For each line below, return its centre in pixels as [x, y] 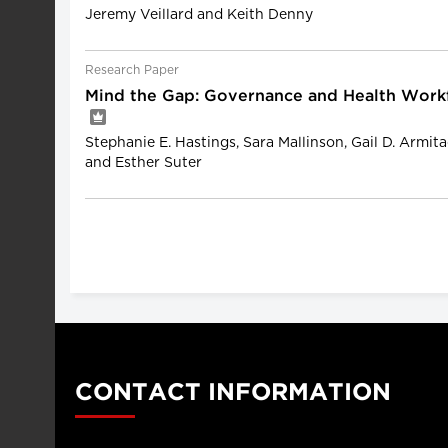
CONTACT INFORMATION [233, 393]
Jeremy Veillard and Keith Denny [199, 15]
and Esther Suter [143, 163]
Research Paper [132, 70]
